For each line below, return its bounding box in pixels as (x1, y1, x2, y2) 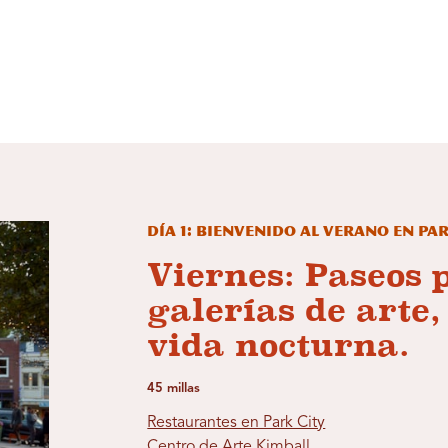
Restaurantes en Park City (147, 415, 326, 432)
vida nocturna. (147, 327, 411, 364)
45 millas (147, 382, 201, 396)
